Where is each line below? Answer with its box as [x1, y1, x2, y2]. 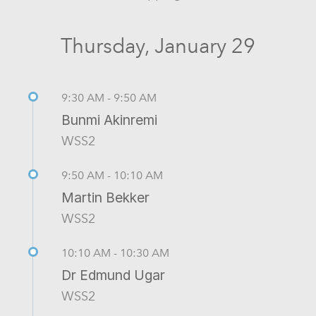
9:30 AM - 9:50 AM [61, 90, 157, 104]
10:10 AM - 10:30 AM [61, 245, 169, 260]
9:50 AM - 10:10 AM [61, 168, 163, 182]
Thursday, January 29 [61, 33, 255, 58]
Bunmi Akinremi [61, 111, 157, 128]
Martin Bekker [61, 188, 150, 206]
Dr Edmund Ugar [61, 266, 165, 284]
